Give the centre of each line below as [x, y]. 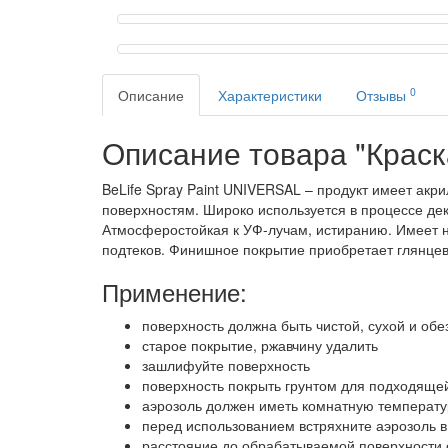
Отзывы [383, 95]
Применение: [174, 292]
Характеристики [270, 95]
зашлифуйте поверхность [226, 365]
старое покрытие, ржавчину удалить [260, 345]
